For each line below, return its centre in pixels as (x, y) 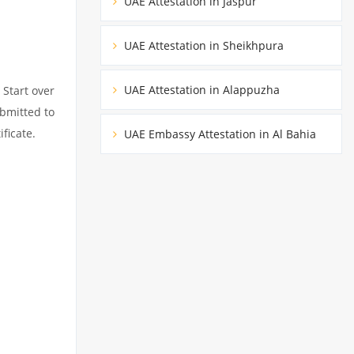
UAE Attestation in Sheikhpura (202, 45)
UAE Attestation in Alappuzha (200, 89)
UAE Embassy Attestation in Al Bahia (218, 134)
